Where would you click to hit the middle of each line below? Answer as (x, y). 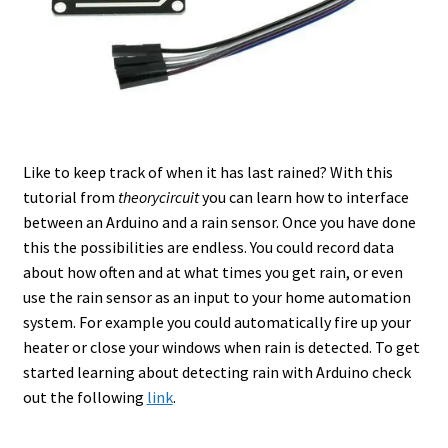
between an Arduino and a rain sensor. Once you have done (219, 222)
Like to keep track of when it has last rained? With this (207, 172)
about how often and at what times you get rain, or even (212, 272)
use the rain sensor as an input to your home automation (216, 297)
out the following (84, 397)
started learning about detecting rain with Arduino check (216, 372)
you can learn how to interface (305, 197)
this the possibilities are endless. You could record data (208, 247)
